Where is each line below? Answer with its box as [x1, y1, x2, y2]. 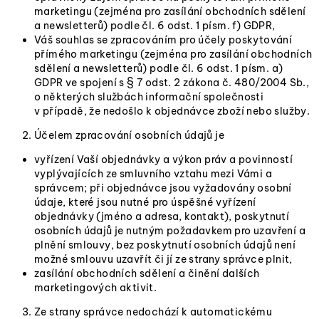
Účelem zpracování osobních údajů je [34, 129, 224, 142]
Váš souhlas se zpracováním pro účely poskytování [34, 33, 293, 46]
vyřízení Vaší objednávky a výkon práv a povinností [34, 153, 293, 166]
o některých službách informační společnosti [34, 90, 264, 103]
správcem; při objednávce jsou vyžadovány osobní [34, 182, 292, 194]
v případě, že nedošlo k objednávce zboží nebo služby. [34, 105, 310, 117]
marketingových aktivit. [34, 281, 157, 294]
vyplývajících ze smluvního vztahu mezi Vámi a [34, 167, 272, 180]
